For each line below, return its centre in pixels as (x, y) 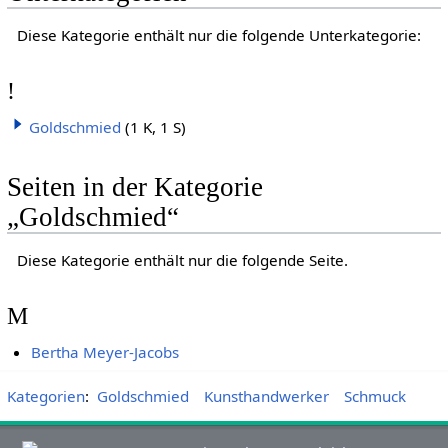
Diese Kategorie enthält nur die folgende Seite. (182, 260)
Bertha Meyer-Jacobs (105, 351)
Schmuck (375, 395)
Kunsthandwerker (266, 395)
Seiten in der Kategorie (134, 187)
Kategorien (45, 395)
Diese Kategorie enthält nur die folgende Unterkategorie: (218, 35)
